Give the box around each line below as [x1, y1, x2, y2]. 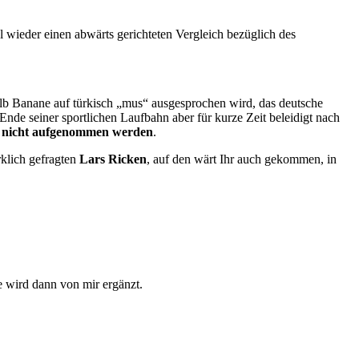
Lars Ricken [79, 152, 147, 167]
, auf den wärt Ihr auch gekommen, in [147, 152, 337, 167]
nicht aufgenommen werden [2, 125, 153, 139]
